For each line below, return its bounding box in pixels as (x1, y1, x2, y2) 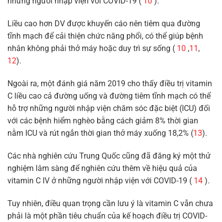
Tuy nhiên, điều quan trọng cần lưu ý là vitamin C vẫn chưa (7, 198, 213, 208)
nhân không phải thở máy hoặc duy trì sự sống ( (7, 44, 177, 54)
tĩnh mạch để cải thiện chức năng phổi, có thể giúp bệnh (7, 31, 203, 41)
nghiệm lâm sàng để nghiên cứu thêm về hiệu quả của (7, 163, 197, 173)
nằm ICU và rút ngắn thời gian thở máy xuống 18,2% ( (7, 128, 193, 138)
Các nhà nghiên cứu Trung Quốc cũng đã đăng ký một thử (7, 151, 211, 161)
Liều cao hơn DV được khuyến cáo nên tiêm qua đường (7, 19, 200, 29)
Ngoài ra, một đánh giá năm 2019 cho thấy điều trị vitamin (7, 78, 212, 88)
